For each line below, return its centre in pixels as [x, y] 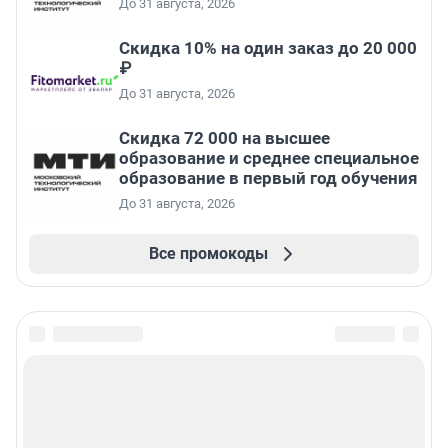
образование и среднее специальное [269, 158]
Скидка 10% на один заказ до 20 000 [268, 48]
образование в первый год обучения [268, 178]
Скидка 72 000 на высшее [224, 138]
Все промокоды [208, 254]
